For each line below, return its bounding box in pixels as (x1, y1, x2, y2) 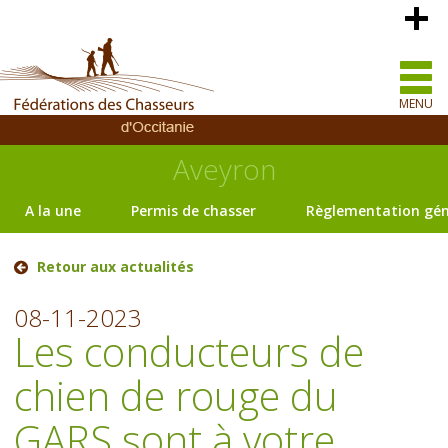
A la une (25, 201, 81, 220)
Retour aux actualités (37, 257, 195, 276)
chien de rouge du (14, 368, 339, 423)
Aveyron (172, 150, 276, 188)
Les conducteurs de (14, 324, 365, 379)
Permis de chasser (131, 201, 256, 220)
